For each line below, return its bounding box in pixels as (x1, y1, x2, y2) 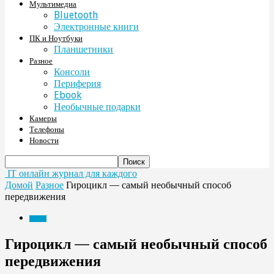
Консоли (54, 66, 90, 78)
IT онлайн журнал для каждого (7, 168, 137, 179)
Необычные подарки (54, 101, 141, 113)
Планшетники (54, 43, 113, 55)
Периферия (54, 78, 101, 89)
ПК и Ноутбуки (29, 34, 83, 43)
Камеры (29, 114, 57, 123)
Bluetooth (54, 9, 98, 21)
